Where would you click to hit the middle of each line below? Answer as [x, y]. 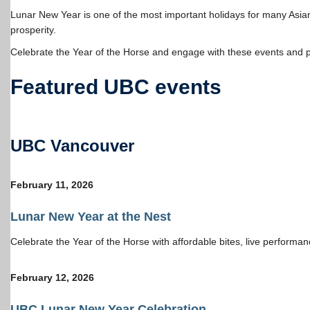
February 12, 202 [49, 277]
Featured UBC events [116, 86]
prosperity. [33, 29]
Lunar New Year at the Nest [91, 216]
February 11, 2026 [52, 184]
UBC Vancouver [72, 145]
